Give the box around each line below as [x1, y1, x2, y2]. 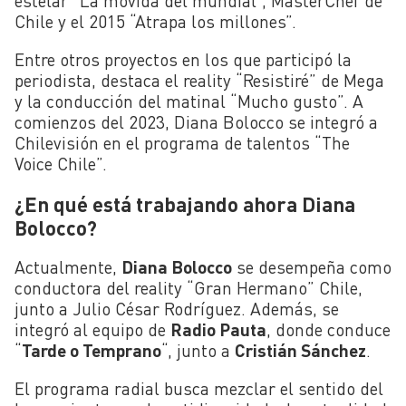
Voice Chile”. [14, 153, 107, 175]
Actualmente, [14, 256, 121, 277]
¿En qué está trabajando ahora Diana [14, 190, 355, 217]
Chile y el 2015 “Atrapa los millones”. [14, 11, 296, 33]
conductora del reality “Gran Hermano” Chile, [14, 276, 362, 298]
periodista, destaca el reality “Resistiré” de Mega [14, 70, 384, 92]
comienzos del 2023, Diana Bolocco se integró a [14, 111, 378, 133]
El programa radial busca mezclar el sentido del [14, 377, 383, 399]
